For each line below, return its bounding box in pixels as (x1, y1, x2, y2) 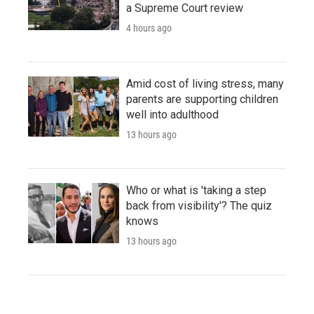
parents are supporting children (126, 92, 278, 106)
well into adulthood (126, 107, 219, 121)
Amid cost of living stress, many (126, 76, 284, 90)
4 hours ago (126, 22, 172, 34)
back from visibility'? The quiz (126, 198, 272, 212)
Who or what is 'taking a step (126, 183, 266, 197)
